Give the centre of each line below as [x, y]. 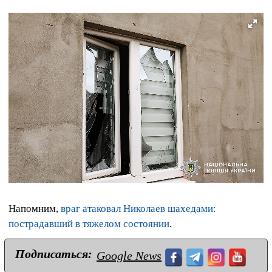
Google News [129, 256]
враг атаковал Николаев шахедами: [138, 209]
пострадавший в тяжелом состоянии [89, 224]
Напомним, [35, 209]
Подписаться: [54, 254]
